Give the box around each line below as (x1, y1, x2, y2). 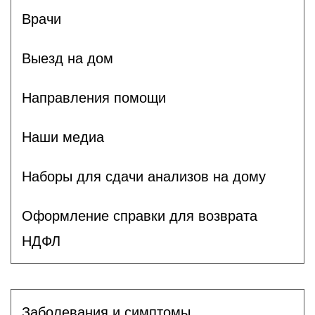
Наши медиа (22, 129, 104, 145)
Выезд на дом (22, 50, 113, 66)
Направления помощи (22, 89, 166, 105)
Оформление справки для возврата (22, 207, 257, 224)
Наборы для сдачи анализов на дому (22, 168, 266, 184)
